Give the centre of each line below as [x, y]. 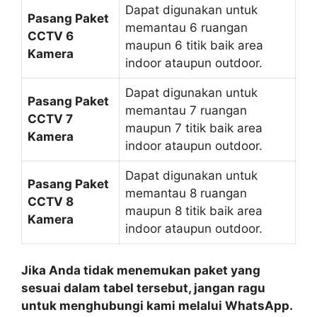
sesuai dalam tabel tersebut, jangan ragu [143, 288]
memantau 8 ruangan [186, 193]
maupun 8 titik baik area [194, 211]
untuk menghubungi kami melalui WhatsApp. [157, 306]
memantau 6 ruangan [186, 27]
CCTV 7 [50, 119]
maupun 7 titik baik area [194, 128]
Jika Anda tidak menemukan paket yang [141, 271]
